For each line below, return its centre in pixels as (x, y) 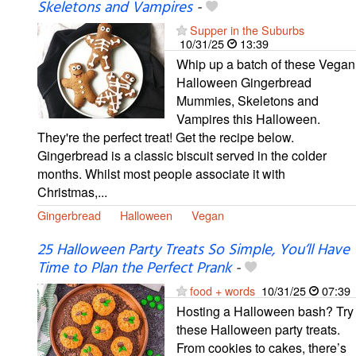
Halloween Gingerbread (244, 82)
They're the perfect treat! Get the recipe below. (166, 137)
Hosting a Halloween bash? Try (265, 311)
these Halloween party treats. (258, 329)
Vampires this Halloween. (248, 118)
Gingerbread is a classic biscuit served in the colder (182, 155)
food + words (222, 290)
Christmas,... (72, 192)
